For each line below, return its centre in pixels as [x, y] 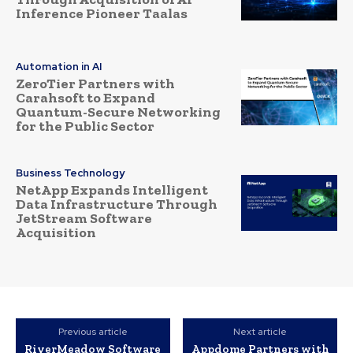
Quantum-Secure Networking [118, 112]
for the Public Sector [85, 126]
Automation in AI [59, 67]
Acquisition [56, 232]
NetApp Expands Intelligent [112, 190]
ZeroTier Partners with [95, 84]
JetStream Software [84, 218]
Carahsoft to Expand [85, 98]
